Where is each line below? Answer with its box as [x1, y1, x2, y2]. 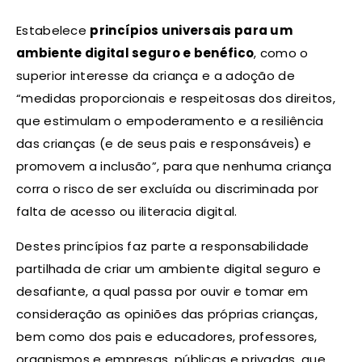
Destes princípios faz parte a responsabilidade [16, 237, 309, 255]
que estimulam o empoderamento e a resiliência [16, 112, 324, 129]
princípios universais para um [90, 21, 293, 39]
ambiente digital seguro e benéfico [16, 44, 255, 61]
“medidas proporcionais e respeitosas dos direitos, [16, 89, 335, 107]
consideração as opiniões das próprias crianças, [16, 305, 318, 322]
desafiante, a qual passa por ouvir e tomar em [16, 282, 309, 300]
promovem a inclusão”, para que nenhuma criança [16, 157, 332, 175]
